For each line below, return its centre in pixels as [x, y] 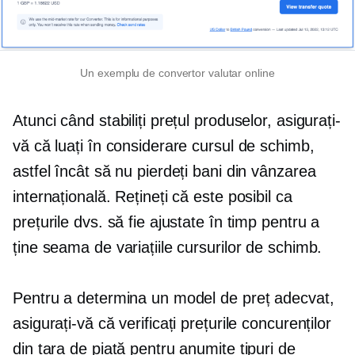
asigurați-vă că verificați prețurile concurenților [172, 324]
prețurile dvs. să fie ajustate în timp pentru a [166, 222]
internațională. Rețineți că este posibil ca [153, 197]
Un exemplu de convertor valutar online [177, 73]
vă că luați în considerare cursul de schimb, [164, 146]
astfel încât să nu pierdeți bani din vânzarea [164, 172]
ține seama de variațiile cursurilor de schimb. [168, 248]
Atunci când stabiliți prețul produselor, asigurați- [177, 121]
